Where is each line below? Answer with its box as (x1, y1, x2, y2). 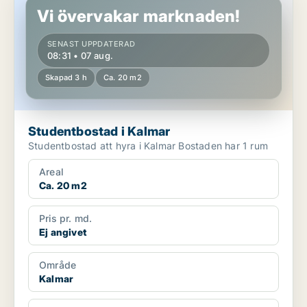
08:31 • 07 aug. (47, 50, 113, 62)
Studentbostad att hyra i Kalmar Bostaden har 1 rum (178, 140, 268, 152)
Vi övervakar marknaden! (37, 6, 241, 27)
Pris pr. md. (39, 212, 93, 225)
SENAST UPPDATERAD (47, 39, 136, 49)
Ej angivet (39, 226, 86, 238)
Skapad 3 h (45, 73, 87, 83)
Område (39, 259, 77, 271)
